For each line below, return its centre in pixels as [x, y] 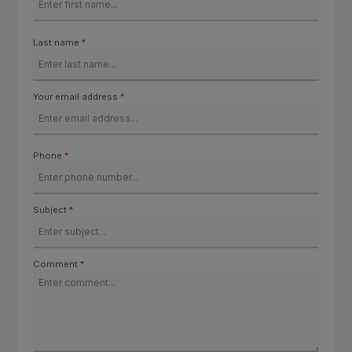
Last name [57, 42]
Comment [57, 264]
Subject [51, 210]
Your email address [77, 96]
